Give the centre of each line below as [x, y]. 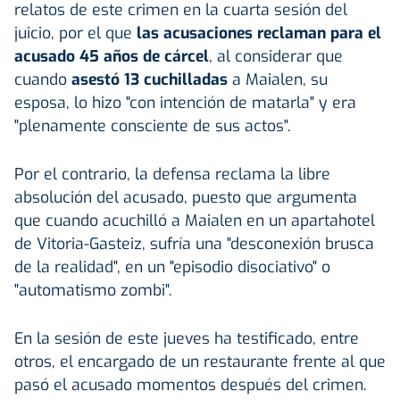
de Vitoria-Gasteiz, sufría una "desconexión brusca [194, 243]
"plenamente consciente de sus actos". [153, 125]
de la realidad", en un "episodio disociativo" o [172, 267]
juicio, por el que [75, 33]
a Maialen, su [278, 79]
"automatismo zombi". [93, 290]
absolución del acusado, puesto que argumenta [186, 197]
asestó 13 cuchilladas [150, 79]
